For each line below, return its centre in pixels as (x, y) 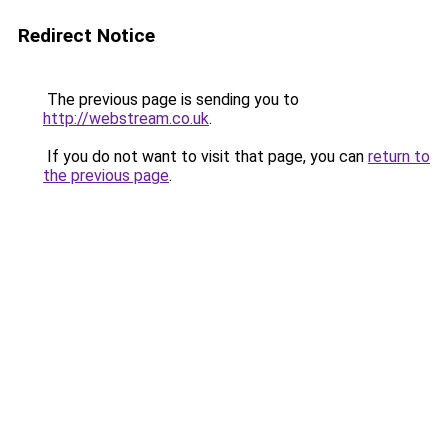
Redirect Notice (86, 35)
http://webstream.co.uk (126, 118)
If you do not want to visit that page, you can (205, 156)
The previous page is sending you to (171, 99)
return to (399, 156)
